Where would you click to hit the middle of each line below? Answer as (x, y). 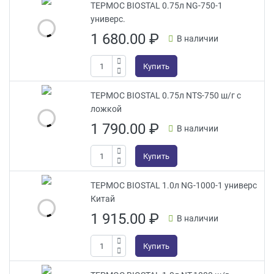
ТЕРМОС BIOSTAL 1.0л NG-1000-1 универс (174, 185)
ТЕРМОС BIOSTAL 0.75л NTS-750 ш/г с (166, 95)
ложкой (106, 109)
